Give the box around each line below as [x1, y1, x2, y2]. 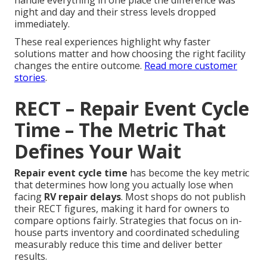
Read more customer [144, 59, 237, 73]
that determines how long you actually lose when [14, 178, 233, 192]
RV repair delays [44, 190, 121, 204]
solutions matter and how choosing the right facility [14, 47, 246, 61]
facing [14, 190, 44, 204]
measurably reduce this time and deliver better [14, 238, 222, 252]
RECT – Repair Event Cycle [14, 95, 249, 122]
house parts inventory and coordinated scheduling [14, 226, 240, 240]
